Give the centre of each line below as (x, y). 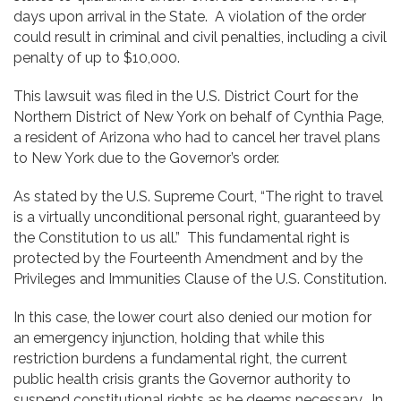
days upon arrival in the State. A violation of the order (190, 16)
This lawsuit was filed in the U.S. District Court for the (186, 96)
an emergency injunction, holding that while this (169, 337)
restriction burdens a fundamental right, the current (180, 358)
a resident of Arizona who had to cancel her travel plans (197, 137)
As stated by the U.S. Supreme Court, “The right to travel (198, 196)
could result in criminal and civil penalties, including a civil (200, 37)
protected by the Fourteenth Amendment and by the (188, 258)
